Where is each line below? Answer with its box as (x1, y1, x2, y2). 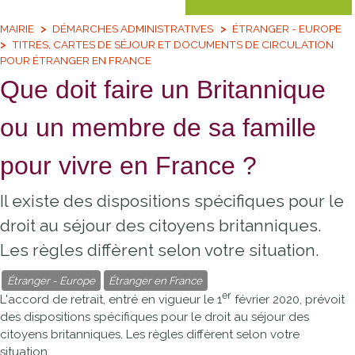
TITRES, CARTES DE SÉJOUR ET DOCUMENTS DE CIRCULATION (12, 37, 334, 51)
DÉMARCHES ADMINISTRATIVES (52, 21, 214, 35)
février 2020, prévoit (231, 292, 345, 307)
